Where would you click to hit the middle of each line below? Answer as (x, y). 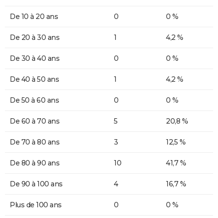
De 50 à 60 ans (34, 100)
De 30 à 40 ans (35, 59)
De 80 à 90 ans (35, 163)
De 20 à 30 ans (35, 38)
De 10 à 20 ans (34, 17)
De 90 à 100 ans (36, 184)
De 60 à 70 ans (35, 121)
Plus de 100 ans (36, 205)
